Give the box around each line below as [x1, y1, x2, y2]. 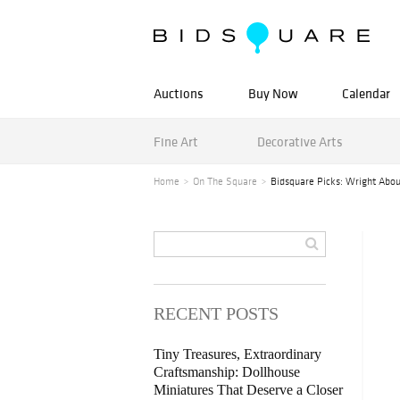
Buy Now [248, 85, 297, 102]
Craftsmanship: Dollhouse [154, 364, 300, 379]
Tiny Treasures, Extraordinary [154, 346, 321, 362]
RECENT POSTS [154, 304, 279, 323]
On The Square [193, 175, 257, 187]
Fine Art [154, 132, 198, 150]
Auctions [154, 85, 204, 102]
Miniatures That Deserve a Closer [154, 382, 343, 397]
